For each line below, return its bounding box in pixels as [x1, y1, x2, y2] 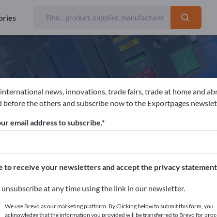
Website [99, 132, 123, 140]
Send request [151, 132, 187, 140]
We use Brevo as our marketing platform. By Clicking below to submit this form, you [4, 202, 214, 210]
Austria [50, 132, 71, 140]
